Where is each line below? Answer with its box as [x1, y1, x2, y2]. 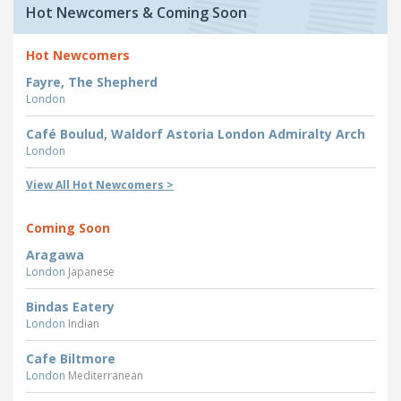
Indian [68, 316, 99, 332]
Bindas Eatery [26, 298, 115, 316]
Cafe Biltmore [26, 350, 115, 368]
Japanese [68, 264, 115, 280]
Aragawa [26, 246, 84, 264]
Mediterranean [68, 368, 143, 384]
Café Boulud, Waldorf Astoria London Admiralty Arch [26, 125, 365, 143]
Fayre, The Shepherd [26, 73, 158, 91]
